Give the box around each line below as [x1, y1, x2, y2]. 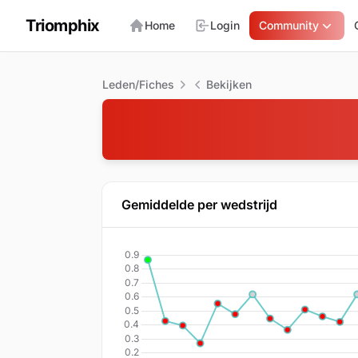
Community [258, 18, 319, 32]
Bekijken [206, 78, 252, 91]
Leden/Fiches [102, 78, 174, 91]
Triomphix [26, 16, 100, 35]
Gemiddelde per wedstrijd [121, 197, 277, 213]
